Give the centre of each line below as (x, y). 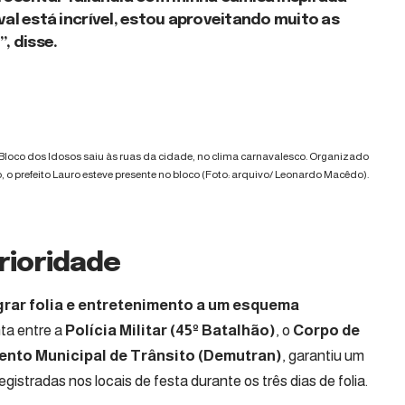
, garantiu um (323, 355)
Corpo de (326, 330)
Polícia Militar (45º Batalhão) (170, 330)
